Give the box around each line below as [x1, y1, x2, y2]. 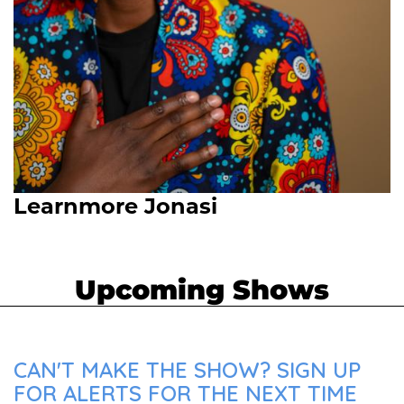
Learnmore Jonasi [14, 193, 217, 219]
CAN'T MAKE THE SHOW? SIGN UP [14, 356, 361, 383]
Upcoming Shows [75, 273, 329, 307]
